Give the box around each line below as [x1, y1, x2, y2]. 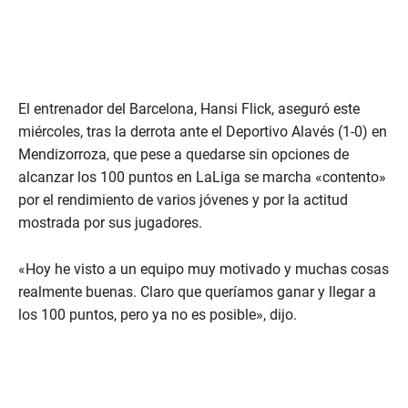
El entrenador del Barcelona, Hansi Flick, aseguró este [18, 100, 360, 118]
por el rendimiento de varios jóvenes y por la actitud [18, 191, 348, 209]
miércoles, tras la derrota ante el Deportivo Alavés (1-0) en [18, 123, 387, 141]
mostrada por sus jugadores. [18, 214, 202, 232]
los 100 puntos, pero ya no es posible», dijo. [18, 306, 297, 324]
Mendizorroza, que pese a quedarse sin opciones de [18, 146, 349, 164]
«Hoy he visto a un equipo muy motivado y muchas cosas [18, 260, 389, 279]
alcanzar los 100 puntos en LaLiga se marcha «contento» [18, 168, 386, 187]
